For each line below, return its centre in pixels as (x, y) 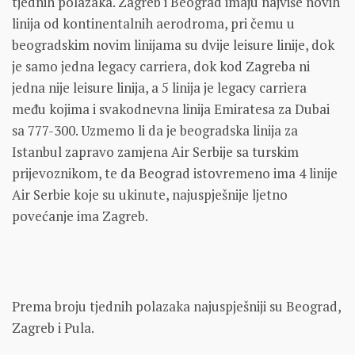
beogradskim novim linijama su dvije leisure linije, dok (173, 44)
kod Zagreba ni (265, 66)
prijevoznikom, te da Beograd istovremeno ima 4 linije (175, 173)
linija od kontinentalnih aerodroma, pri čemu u (153, 23)
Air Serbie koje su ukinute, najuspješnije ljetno (150, 194)
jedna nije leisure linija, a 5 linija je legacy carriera (159, 87)
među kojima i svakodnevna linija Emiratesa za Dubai (171, 109)
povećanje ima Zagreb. (80, 216)
